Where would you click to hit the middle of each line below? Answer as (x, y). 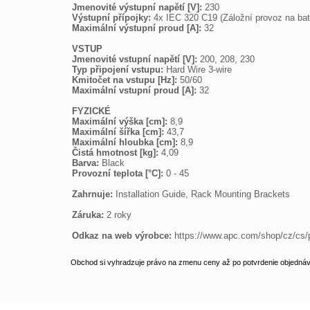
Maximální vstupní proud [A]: (136, 90)
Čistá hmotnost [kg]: (117, 153)
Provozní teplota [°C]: (119, 173)
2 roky (119, 215)
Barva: (87, 163)
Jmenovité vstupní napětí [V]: (136, 59)
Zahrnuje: (94, 194)
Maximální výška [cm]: (121, 121)
